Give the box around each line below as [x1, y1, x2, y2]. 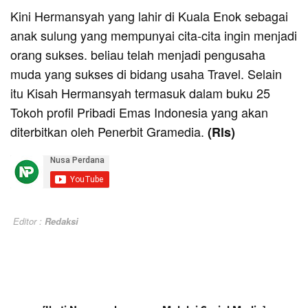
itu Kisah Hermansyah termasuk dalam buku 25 [10, 84, 270, 102]
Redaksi [45, 214, 78, 228]
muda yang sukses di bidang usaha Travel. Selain [10, 65, 282, 83]
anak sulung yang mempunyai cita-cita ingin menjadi [10, 26, 297, 45]
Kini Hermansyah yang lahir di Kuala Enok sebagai [10, 7, 288, 25]
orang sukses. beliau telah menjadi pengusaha [10, 45, 265, 64]
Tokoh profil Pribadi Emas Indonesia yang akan [10, 103, 272, 122]
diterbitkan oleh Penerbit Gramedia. [10, 122, 208, 141]
